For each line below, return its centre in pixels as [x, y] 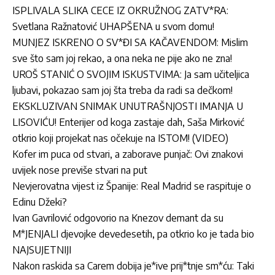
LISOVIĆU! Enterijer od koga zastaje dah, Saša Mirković [128, 122]
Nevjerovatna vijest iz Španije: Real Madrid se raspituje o [132, 186]
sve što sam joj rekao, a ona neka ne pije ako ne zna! [122, 58]
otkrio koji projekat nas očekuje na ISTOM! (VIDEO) [120, 138]
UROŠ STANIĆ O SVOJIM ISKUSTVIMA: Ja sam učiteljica [131, 74]
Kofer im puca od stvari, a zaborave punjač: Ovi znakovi [128, 154]
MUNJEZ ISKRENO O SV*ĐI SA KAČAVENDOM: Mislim [130, 42]
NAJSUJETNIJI [42, 250]
